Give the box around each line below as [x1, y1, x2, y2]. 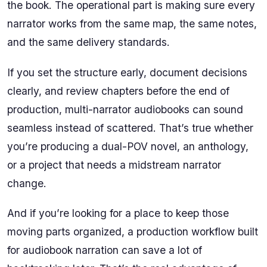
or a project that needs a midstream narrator [7, 158, 221, 171]
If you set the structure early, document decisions [7, 66, 247, 79]
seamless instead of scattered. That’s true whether [7, 121, 253, 134]
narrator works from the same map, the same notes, [7, 17, 257, 30]
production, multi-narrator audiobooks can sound [7, 103, 243, 116]
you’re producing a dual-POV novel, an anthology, [7, 139, 249, 153]
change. [7, 176, 46, 190]
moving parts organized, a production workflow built [7, 225, 258, 238]
